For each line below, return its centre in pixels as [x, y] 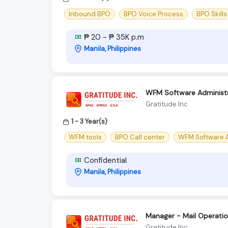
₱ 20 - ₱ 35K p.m [113, 37]
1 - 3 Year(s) [89, 121]
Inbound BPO [90, 14]
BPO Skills [212, 14]
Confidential [104, 160]
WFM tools [85, 137]
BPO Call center [140, 137]
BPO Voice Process [153, 14]
